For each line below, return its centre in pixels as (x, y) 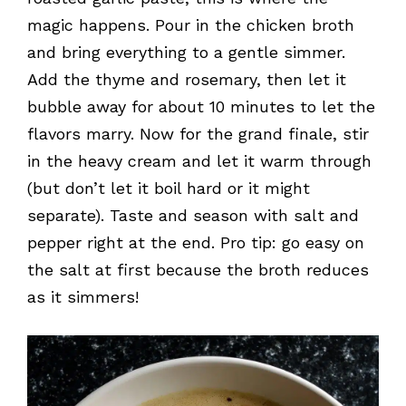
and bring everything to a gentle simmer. (186, 53)
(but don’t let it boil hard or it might (169, 188)
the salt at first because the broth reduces (198, 270)
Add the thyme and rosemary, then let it (187, 80)
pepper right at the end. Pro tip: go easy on (196, 243)
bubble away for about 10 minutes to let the (201, 107)
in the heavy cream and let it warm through (199, 161)
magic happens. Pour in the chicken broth (191, 25)
